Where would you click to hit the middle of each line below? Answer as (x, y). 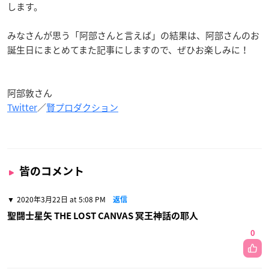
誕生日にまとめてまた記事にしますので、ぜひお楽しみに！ (128, 50)
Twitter (22, 108)
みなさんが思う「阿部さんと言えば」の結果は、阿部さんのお (133, 36)
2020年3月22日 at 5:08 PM (61, 200)
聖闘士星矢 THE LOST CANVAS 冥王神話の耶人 (103, 216)
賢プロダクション (82, 108)
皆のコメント (52, 171)
